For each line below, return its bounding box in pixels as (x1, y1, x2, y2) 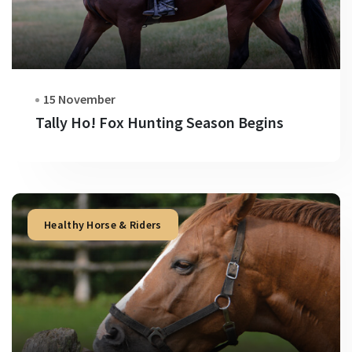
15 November (43, 91, 115, 107)
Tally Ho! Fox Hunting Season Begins (35, 112, 284, 132)
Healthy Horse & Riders (44, 218, 162, 232)
